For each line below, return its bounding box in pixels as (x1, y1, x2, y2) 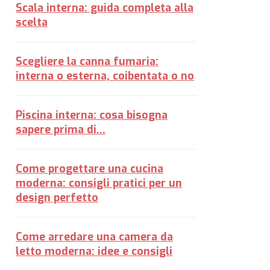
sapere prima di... (16, 122, 105, 137)
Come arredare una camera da (16, 230, 173, 244)
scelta (16, 15, 48, 30)
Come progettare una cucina (16, 162, 163, 176)
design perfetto (16, 190, 98, 205)
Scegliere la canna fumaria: (16, 54, 159, 69)
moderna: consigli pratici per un (16, 176, 182, 190)
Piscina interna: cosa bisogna (16, 108, 168, 122)
